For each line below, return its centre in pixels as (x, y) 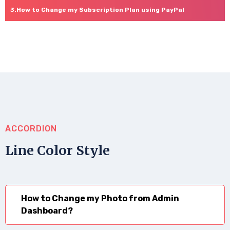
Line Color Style (57, 150)
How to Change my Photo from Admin (100, 198)
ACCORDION (31, 128)
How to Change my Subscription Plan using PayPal (100, 9)
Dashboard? (47, 210)
